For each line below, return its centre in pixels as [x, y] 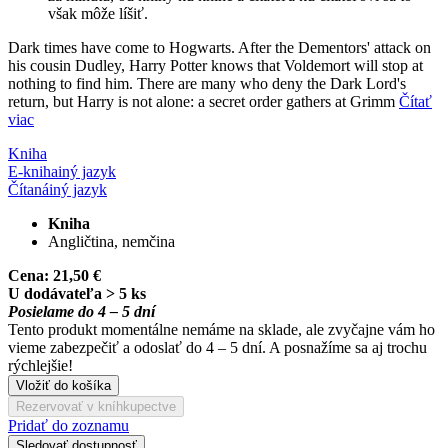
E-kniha [33, 171]
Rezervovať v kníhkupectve [96, 406]
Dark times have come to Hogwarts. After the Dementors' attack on [219, 47]
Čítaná [28, 189]
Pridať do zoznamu [68, 425]
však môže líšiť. [98, 13]
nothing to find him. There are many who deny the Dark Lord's [207, 83]
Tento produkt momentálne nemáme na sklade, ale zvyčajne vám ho [221, 329]
